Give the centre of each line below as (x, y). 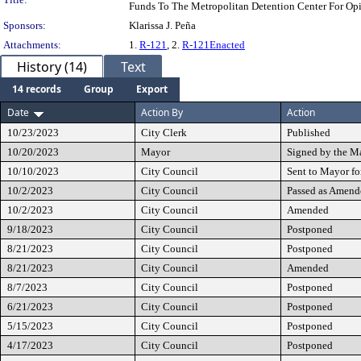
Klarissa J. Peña (162, 25)
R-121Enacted (214, 45)
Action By (162, 112)
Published (309, 133)
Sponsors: (25, 25)
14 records (37, 89)
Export (152, 89)
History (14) (52, 67)
